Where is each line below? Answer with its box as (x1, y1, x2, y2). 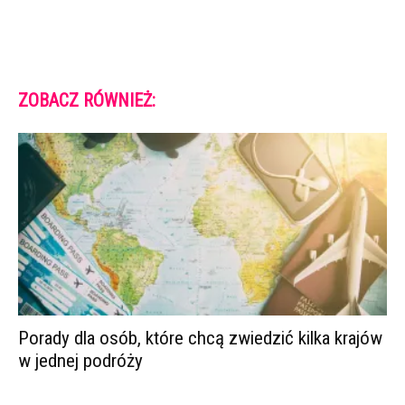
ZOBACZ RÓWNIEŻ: (18, 89, 155, 112)
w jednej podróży (18, 349, 143, 372)
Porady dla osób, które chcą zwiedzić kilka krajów (18, 326, 382, 349)
